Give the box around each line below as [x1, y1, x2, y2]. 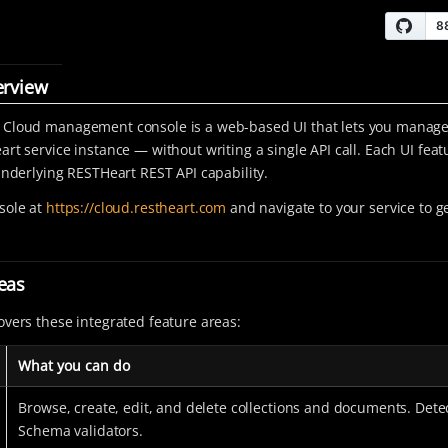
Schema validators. [18, 420, 143, 440]
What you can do [18, 355, 131, 375]
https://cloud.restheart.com [45, 198, 227, 218]
